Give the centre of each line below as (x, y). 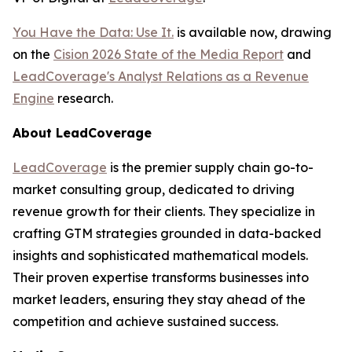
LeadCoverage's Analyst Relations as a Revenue (161, 76)
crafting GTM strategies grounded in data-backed (167, 233)
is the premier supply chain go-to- (210, 167)
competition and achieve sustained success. (145, 321)
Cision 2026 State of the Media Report (169, 54)
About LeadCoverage (82, 133)
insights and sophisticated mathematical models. (160, 255)
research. (84, 98)
